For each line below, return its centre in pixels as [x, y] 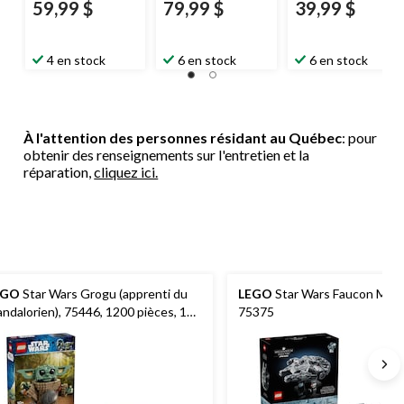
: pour [360, 137]
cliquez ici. [126, 171]
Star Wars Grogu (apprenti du [104, 293]
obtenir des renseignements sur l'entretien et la [167, 154]
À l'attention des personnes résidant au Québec [183, 137]
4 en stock [76, 60]
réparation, [59, 171]
